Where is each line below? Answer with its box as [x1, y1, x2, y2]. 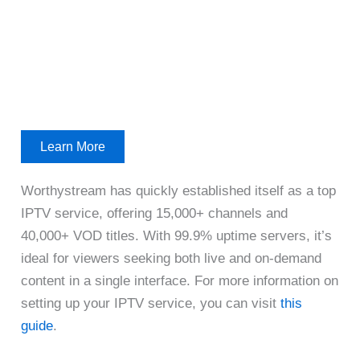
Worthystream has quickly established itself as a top [21, 182, 337, 198]
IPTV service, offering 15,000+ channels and [21, 205, 288, 221]
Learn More [40, 139, 106, 153]
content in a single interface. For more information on [21, 272, 339, 288]
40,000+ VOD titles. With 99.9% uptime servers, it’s [21, 227, 333, 243]
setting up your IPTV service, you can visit [21, 295, 281, 311]
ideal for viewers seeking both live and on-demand [21, 250, 322, 266]
